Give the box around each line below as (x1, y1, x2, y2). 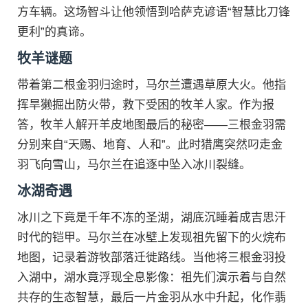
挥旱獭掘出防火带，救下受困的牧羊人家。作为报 (17, 98, 274, 111)
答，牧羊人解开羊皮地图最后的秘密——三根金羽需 (17, 118, 286, 131)
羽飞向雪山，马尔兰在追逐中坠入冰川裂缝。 (17, 158, 251, 171)
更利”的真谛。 (17, 25, 91, 38)
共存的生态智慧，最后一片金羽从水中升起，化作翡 (17, 291, 286, 304)
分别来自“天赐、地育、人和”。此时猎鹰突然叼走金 (17, 138, 283, 151)
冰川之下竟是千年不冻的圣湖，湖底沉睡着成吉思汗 (17, 211, 286, 224)
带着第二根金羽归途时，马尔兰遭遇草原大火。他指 (17, 78, 286, 91)
